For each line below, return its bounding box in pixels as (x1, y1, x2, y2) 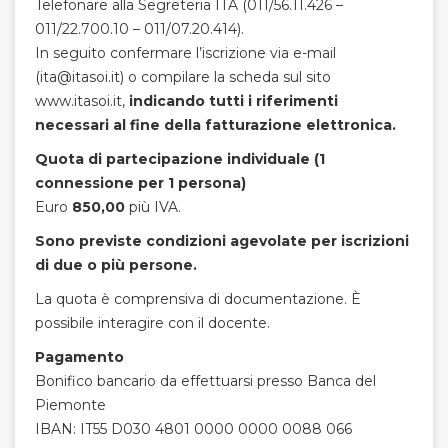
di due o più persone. (35, 256, 197, 274)
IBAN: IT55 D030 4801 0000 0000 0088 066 (35, 420, 352, 438)
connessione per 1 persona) (35, 174, 246, 192)
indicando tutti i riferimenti (125, 92, 338, 110)
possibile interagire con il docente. (35, 314, 270, 332)
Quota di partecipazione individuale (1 (35, 150, 325, 168)
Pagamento (35, 348, 124, 366)
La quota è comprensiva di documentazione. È (35, 290, 361, 308)
